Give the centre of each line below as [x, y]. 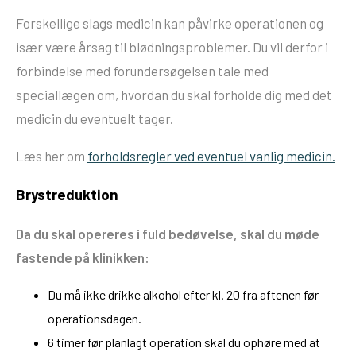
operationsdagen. [95, 318]
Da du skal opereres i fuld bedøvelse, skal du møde [168, 233]
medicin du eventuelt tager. [95, 119]
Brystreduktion [67, 195]
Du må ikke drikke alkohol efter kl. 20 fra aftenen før [183, 294]
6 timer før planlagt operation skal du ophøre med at [184, 342]
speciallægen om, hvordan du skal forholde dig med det [174, 95]
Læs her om [52, 156]
